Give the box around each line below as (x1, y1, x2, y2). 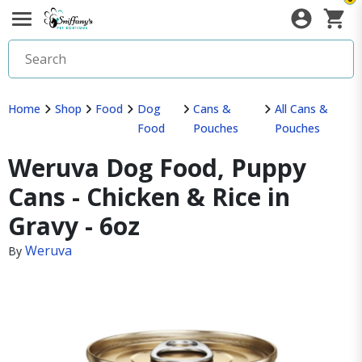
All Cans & (274, 101, 328, 116)
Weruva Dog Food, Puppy (8, 151, 306, 184)
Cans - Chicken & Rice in (8, 180, 290, 213)
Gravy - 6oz (8, 209, 140, 242)
